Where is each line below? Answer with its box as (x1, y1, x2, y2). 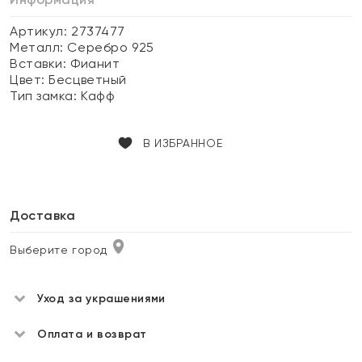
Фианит (70, 56, 120, 71)
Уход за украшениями (37, 292, 166, 305)
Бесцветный (48, 72, 127, 87)
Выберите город (10, 243, 107, 256)
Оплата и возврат (37, 327, 147, 341)
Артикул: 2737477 (10, 23, 125, 39)
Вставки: (10, 56, 71, 71)
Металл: (10, 40, 68, 55)
